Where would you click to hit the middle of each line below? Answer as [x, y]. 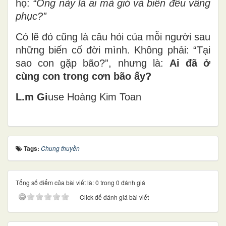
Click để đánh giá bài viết [114, 197]
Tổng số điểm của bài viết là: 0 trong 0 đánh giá [80, 183]
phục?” [31, 16]
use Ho [64, 97]
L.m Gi [32, 97]
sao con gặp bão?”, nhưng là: [93, 63]
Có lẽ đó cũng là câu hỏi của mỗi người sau [113, 37]
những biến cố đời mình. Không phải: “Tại [113, 50]
